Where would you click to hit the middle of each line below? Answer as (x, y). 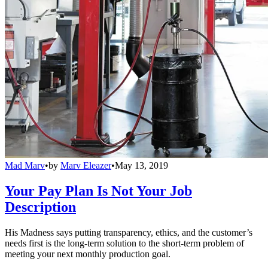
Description (40, 207)
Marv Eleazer (86, 165)
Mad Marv (25, 165)
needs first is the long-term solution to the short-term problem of (124, 243)
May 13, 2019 (141, 165)
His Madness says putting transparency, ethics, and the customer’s (129, 232)
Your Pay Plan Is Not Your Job (98, 191)
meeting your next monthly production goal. (88, 254)
